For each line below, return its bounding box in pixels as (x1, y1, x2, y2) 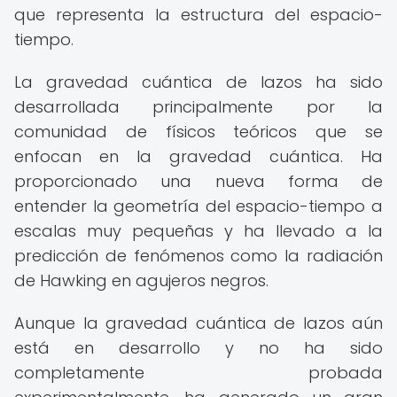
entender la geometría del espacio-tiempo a (14, 195, 383, 217)
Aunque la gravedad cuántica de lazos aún (14, 312, 383, 334)
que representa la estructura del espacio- (14, 4, 383, 26)
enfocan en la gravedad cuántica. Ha (14, 145, 383, 167)
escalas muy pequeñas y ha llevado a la (14, 220, 383, 242)
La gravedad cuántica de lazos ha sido (14, 71, 383, 93)
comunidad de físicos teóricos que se (14, 121, 383, 143)
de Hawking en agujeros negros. (14, 269, 269, 292)
